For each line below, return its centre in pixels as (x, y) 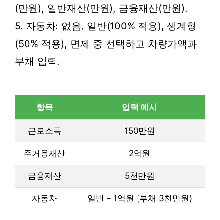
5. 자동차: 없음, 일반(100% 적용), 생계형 (106, 26)
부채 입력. (37, 61)
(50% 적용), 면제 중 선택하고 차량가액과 (106, 44)
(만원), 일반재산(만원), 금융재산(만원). (101, 8)
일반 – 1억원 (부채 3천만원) (139, 198)
